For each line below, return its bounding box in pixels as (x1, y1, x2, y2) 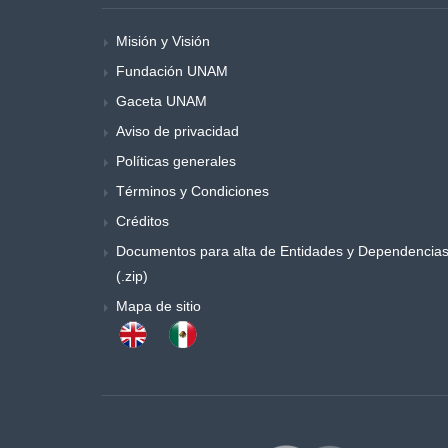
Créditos (116, 213, 169, 229)
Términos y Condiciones (116, 183, 269, 199)
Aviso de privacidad (116, 123, 239, 139)
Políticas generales (116, 153, 236, 169)
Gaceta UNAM (116, 93, 207, 109)
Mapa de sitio (116, 298, 201, 314)
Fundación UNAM (116, 63, 228, 79)
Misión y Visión (116, 33, 210, 49)
